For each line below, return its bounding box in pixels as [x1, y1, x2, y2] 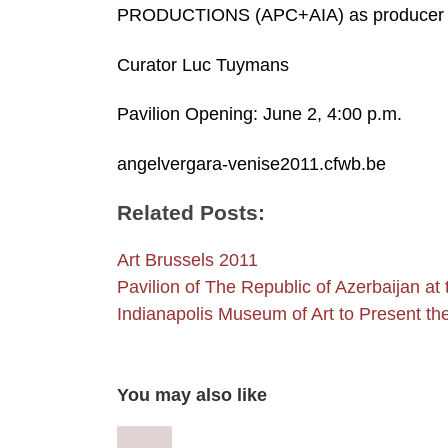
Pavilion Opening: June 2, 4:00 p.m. [117, 104, 402, 125]
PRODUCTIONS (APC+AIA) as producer [117, 5, 444, 26]
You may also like [117, 384, 267, 405]
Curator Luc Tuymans [117, 54, 289, 75]
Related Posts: [117, 200, 265, 224]
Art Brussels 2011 [117, 250, 258, 270]
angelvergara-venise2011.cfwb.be [117, 153, 386, 174]
